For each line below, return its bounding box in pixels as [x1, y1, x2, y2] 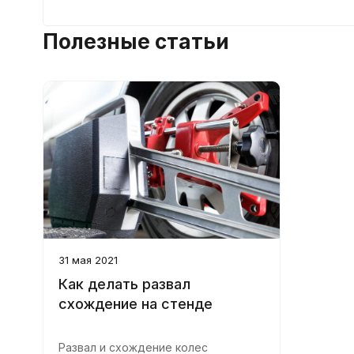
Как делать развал [58, 275, 190, 292]
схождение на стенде [58, 295, 213, 312]
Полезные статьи [42, 28, 229, 54]
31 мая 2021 [58, 253, 118, 266]
